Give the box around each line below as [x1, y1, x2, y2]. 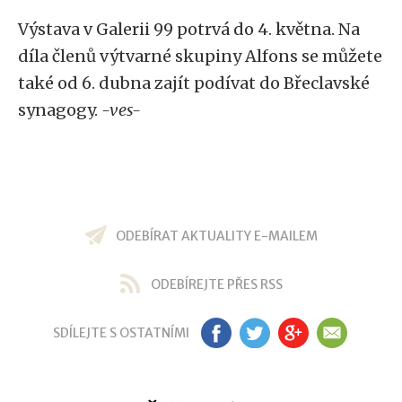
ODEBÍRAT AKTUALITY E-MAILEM [115, 228, 318, 244]
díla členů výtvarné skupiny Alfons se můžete [18, 46, 382, 66]
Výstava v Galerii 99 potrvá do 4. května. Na [18, 19, 360, 39]
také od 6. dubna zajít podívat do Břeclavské [18, 73, 370, 93]
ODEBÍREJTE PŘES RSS [150, 276, 283, 293]
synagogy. [18, 100, 98, 120]
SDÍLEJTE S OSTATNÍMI [52, 325, 189, 341]
